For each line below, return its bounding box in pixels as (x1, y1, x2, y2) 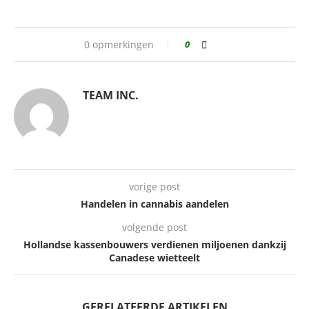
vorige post (129, 179, 180, 193)
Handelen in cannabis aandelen (80, 197, 229, 210)
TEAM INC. (83, 87, 139, 103)
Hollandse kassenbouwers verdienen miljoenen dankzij (23, 237, 286, 251)
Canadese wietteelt (109, 250, 200, 264)
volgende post (122, 220, 187, 234)
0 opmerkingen (83, 37, 154, 51)
